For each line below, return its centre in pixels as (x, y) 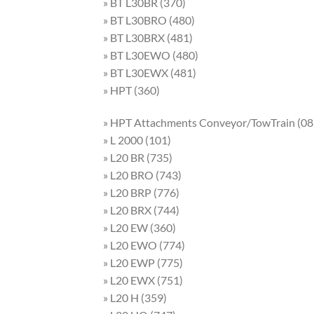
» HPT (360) (131, 90)
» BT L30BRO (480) (149, 20)
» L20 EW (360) (139, 227)
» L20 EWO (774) (144, 245)
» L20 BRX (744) (141, 210)
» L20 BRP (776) (141, 192)
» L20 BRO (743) (142, 175)
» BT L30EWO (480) (151, 55)
